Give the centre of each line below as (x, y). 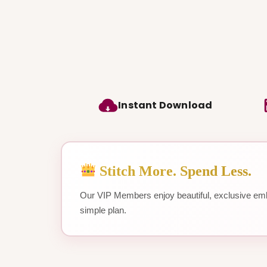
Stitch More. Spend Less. (174, 171)
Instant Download (165, 105)
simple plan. (103, 210)
